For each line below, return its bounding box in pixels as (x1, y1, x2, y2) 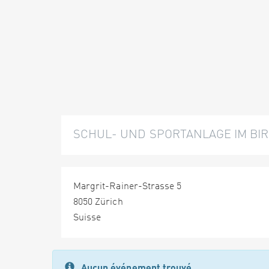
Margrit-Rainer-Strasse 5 (73, 182, 182, 192)
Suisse (73, 213, 101, 223)
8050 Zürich (73, 198, 123, 207)
